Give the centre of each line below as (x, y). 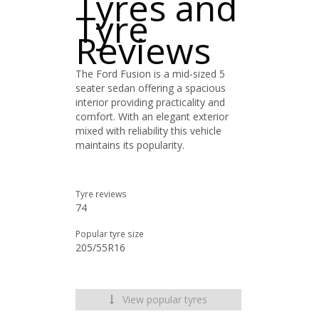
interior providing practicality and (150, 102)
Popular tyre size (110, 234)
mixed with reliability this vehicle (148, 131)
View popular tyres (163, 299)
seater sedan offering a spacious (151, 88)
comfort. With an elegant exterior (152, 116)
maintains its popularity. (130, 145)
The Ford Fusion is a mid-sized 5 (150, 74)
